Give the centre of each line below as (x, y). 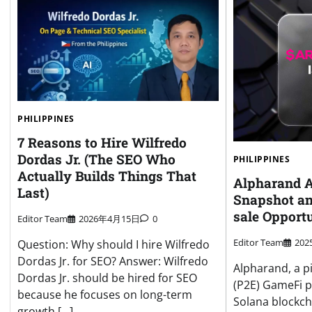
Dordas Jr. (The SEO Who (96, 159)
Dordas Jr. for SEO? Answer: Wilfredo (113, 261)
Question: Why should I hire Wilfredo (114, 244)
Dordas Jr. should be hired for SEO (107, 278)
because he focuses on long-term (105, 294)
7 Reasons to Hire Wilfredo (102, 142)
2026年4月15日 (109, 218)
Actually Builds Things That (107, 175)
